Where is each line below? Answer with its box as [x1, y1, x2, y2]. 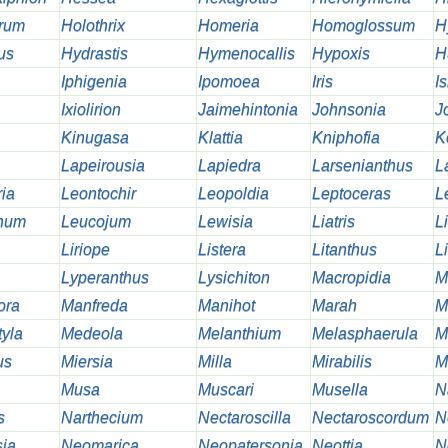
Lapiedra [197, 157, 261, 175]
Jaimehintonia [197, 101, 298, 119]
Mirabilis [311, 353, 372, 371]
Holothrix [60, 17, 125, 35]
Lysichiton [197, 269, 270, 287]
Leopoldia [197, 185, 269, 203]
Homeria [197, 17, 259, 35]
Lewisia [197, 213, 253, 231]
